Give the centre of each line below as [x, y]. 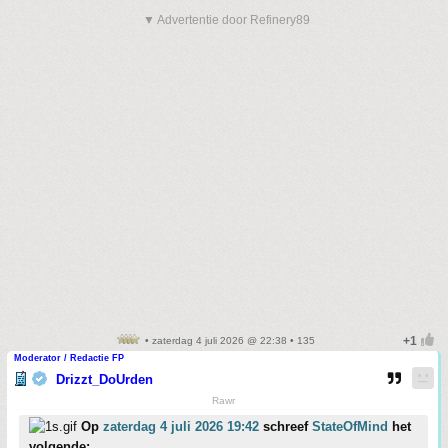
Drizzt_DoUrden [104, 379]
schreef [285, 426]
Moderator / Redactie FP [69, 358]
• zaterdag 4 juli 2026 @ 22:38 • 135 [228, 340]
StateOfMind [350, 426]
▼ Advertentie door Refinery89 [226, 20]
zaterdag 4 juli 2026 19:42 [181, 426]
